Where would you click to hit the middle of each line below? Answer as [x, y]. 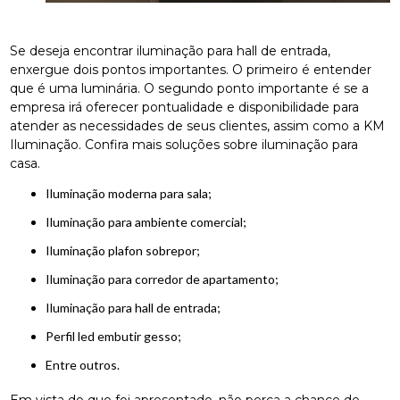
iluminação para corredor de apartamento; [165, 279]
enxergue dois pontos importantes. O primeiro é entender [191, 70]
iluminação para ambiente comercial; [149, 222]
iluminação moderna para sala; [131, 194]
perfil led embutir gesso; [118, 337]
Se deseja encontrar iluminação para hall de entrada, [171, 51]
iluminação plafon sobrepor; [125, 251]
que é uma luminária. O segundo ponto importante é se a [190, 89]
